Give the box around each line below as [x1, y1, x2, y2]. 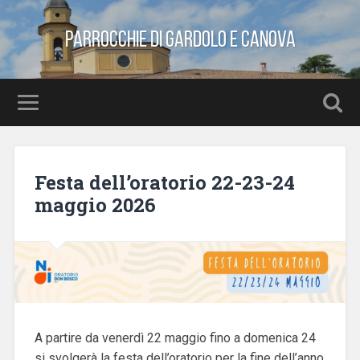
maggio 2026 [34, 191, 156, 218]
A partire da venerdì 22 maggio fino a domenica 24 [34, 329, 316, 346]
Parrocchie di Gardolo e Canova [64, 27, 296, 51]
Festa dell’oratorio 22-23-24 [34, 169, 295, 195]
